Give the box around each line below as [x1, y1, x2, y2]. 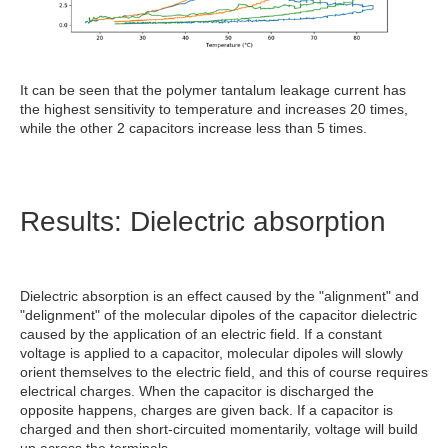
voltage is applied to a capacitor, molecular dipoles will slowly [20, 345, 403, 362]
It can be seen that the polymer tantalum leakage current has [20, 82, 406, 99]
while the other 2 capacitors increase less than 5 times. [20, 120, 367, 137]
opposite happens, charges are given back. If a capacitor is [20, 402, 393, 419]
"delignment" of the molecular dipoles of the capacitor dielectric [20, 307, 417, 324]
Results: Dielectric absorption [20, 206, 386, 238]
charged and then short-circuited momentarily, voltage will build [20, 421, 418, 438]
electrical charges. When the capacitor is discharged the [20, 383, 374, 400]
